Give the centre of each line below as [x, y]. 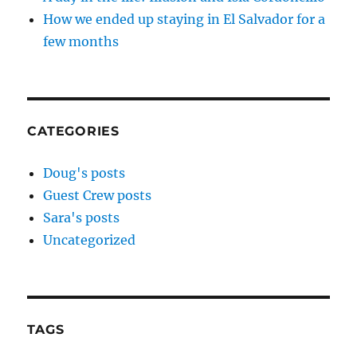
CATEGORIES [73, 131]
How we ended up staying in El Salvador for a [184, 19]
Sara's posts [82, 217]
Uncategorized [90, 239]
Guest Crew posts [98, 195]
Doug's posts [84, 173]
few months [81, 41]
